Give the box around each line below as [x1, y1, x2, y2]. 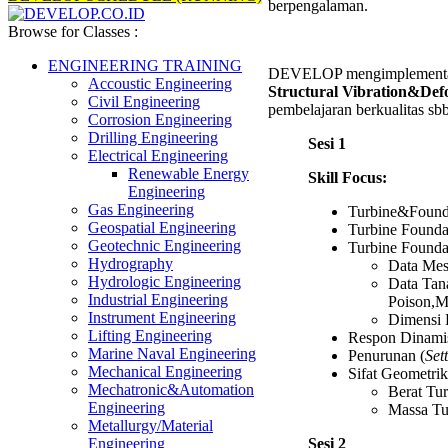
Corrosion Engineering [88, 111, 232, 128]
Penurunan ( [348, 346, 425, 364]
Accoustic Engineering [88, 75, 232, 92]
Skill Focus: [308, 168, 387, 186]
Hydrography [88, 255, 173, 272]
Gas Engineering [88, 201, 194, 218]
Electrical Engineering [88, 147, 228, 164]
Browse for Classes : [8, 23, 138, 40]
